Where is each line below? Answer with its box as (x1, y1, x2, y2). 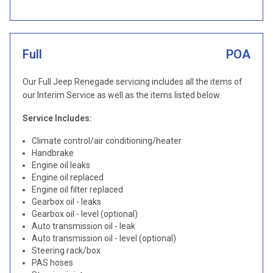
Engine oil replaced (32, 172, 104, 182)
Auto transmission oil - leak (32, 221, 135, 231)
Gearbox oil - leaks (32, 197, 101, 207)
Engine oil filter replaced (32, 185, 123, 194)
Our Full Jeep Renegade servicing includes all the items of (23, 77, 243, 87)
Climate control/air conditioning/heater (32, 136, 182, 146)
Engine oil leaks (32, 160, 90, 170)
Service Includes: (23, 113, 92, 123)
